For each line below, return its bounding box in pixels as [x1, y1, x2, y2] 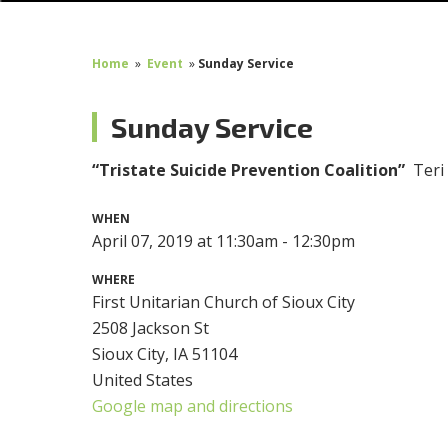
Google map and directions [92, 395, 294, 418]
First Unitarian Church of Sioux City [92, 291, 356, 314]
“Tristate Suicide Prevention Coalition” [92, 159, 414, 182]
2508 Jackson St [92, 317, 210, 340]
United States [92, 369, 194, 392]
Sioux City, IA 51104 [92, 343, 238, 366]
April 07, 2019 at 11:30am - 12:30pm [92, 230, 356, 253]
